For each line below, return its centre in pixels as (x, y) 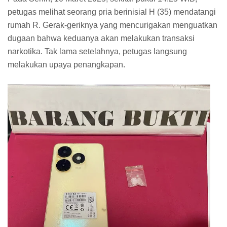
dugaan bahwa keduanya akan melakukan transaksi (101, 39)
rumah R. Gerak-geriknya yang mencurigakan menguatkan (112, 25)
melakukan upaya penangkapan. (66, 65)
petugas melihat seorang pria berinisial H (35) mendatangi (112, 12)
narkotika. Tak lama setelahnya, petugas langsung (97, 52)
